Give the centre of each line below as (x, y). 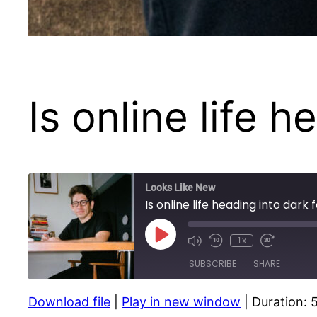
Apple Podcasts (93, 309)
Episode (177, 250)
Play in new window (181, 302)
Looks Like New (180, 188)
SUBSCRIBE (213, 264)
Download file (69, 302)
